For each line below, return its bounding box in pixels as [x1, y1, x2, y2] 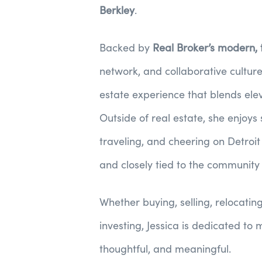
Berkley [99, 3, 135, 17]
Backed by [99, 40, 153, 54]
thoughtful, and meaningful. [99, 242, 231, 256]
